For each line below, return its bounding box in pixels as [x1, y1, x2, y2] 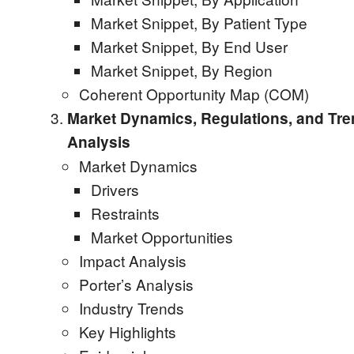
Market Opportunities [91, 226, 233, 247]
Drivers [91, 179, 139, 200]
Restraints [91, 202, 160, 224]
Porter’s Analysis [79, 273, 194, 295]
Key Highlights [79, 321, 176, 342]
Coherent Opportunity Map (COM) [79, 83, 309, 104]
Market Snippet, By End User [91, 36, 288, 57]
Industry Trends [79, 297, 184, 318]
